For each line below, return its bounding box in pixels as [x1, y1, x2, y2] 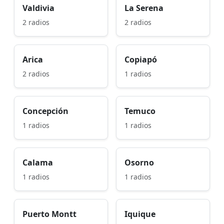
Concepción [22, 105, 68, 116]
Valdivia [22, 2, 54, 13]
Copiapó [124, 53, 157, 65]
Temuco [124, 105, 155, 116]
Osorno [124, 156, 154, 168]
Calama [22, 156, 53, 168]
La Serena [124, 2, 163, 13]
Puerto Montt [22, 208, 76, 219]
